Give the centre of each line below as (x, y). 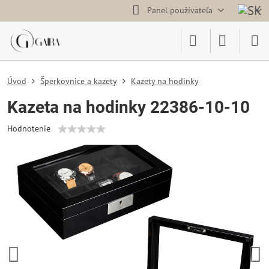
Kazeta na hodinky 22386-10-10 (128, 107)
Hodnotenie (29, 128)
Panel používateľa (180, 10)
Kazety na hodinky (165, 81)
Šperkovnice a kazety (79, 81)
